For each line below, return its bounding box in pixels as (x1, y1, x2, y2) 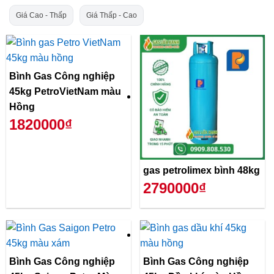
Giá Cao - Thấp (16, 10, 67, 20)
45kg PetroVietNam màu (9, 86, 121, 97)
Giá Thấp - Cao (86, 10, 137, 20)
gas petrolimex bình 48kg (143, 165, 260, 176)
